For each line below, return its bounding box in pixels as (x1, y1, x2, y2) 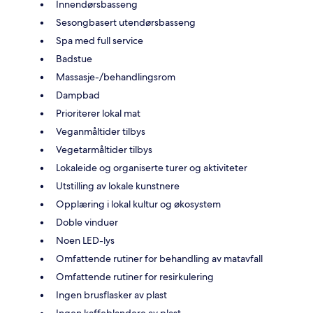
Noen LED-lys (56, 233, 115, 247)
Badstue (56, 52, 92, 65)
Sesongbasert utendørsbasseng (56, 15, 196, 29)
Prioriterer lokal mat (56, 106, 140, 119)
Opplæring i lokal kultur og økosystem (56, 197, 221, 210)
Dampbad (56, 88, 100, 101)
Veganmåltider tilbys (56, 124, 145, 138)
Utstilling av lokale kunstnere (56, 179, 180, 192)
